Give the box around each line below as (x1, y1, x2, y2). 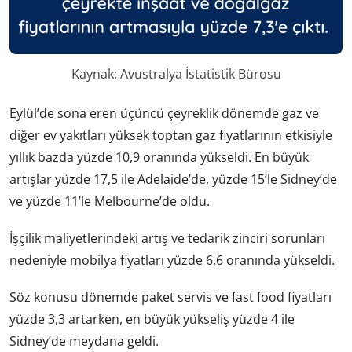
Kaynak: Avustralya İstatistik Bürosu (71, 64, 281, 82)
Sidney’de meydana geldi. (9, 332, 159, 350)
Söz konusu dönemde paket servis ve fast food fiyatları (9, 288, 332, 306)
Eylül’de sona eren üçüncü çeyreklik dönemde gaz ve (9, 104, 319, 122)
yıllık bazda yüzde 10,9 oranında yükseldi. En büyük (9, 148, 309, 166)
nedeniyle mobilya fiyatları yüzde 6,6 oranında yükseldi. (9, 251, 335, 269)
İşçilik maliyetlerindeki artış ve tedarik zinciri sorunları (9, 229, 325, 247)
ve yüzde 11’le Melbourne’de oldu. (9, 192, 210, 210)
